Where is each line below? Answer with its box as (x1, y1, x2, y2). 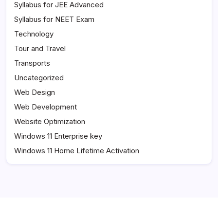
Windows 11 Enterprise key (14, 131, 102, 141)
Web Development (14, 102, 77, 112)
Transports (14, 58, 50, 68)
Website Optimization (14, 117, 85, 127)
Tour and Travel (14, 44, 66, 54)
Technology (14, 29, 54, 39)
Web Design (14, 88, 55, 97)
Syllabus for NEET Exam (14, 15, 94, 24)
